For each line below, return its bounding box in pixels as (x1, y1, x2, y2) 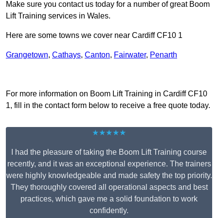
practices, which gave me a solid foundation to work (20, 195, 198, 203)
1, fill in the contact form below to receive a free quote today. (6, 101, 210, 110)
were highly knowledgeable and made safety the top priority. (6, 171, 212, 180)
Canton (85, 51, 110, 59)
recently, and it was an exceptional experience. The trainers (7, 160, 211, 168)
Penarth (150, 51, 177, 59)
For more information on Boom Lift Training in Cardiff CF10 (6, 90, 207, 98)
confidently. (90, 206, 128, 215)
